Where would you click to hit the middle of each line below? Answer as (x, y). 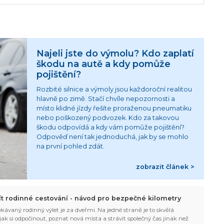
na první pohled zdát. (71, 146)
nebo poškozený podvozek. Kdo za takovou (108, 118)
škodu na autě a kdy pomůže (104, 63)
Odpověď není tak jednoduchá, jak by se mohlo (113, 137)
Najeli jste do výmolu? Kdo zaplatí (115, 53)
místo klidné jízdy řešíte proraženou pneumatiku (114, 108)
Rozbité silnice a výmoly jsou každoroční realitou (114, 89)
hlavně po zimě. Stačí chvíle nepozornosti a (106, 99)
